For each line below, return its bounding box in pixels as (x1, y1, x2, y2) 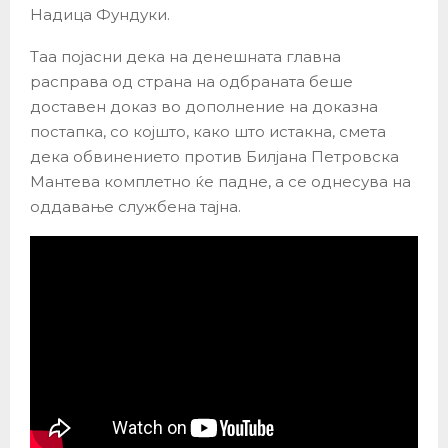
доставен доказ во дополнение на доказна (30, 96, 378, 116)
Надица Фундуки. (30, 4, 170, 24)
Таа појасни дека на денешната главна (30, 46, 341, 66)
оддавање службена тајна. (30, 196, 241, 216)
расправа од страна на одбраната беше (30, 71, 353, 91)
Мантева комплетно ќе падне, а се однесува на (30, 171, 411, 191)
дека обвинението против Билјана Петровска (30, 146, 399, 166)
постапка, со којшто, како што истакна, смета (30, 121, 386, 141)
